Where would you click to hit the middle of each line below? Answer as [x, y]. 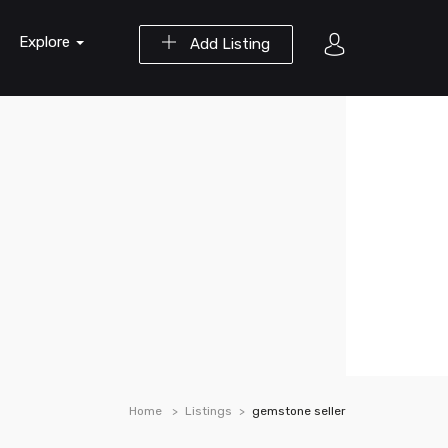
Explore [46, 42]
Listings [208, 411]
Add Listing [228, 44]
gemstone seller [299, 411]
